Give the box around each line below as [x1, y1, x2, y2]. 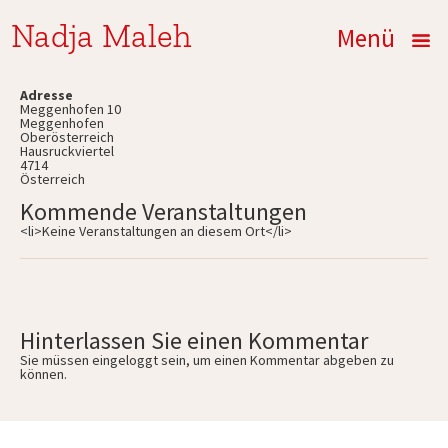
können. [20, 365, 67, 383]
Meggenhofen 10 [20, 100, 121, 118]
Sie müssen [20, 351, 92, 369]
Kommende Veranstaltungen [20, 196, 307, 227]
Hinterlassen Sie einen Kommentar [20, 325, 368, 356]
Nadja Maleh [11, 16, 192, 56]
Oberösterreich [20, 128, 114, 146]
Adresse [20, 86, 73, 104]
